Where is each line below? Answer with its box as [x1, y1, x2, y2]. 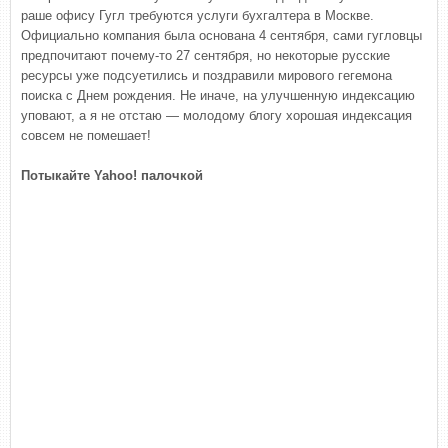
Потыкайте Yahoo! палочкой [21, 168, 203, 183]
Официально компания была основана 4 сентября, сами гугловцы [21, 28, 422, 43]
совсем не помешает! [21, 128, 151, 143]
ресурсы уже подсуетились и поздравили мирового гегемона [21, 68, 392, 83]
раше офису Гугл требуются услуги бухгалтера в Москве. [21, 8, 374, 23]
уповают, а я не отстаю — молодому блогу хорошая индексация [21, 108, 412, 123]
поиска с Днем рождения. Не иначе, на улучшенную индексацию [21, 88, 415, 103]
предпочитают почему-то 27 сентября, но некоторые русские [21, 48, 390, 63]
